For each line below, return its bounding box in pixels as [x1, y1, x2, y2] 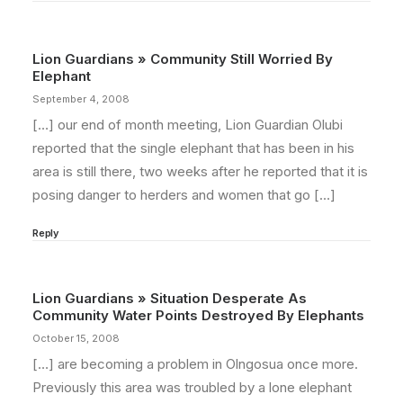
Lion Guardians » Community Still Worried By [32, 50, 333, 67]
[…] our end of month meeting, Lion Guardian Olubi [32, 116, 343, 133]
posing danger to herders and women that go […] [32, 186, 336, 203]
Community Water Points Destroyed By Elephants [32, 307, 364, 324]
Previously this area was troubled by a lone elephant [32, 379, 352, 396]
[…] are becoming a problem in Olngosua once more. [32, 355, 358, 372]
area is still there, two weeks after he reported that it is [32, 163, 368, 180]
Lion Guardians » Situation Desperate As [32, 290, 307, 307]
